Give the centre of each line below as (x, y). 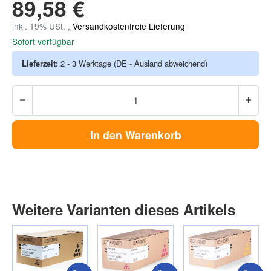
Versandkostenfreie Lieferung (129, 26)
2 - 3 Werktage (87, 63)
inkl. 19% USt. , (42, 26)
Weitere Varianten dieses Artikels (124, 210)
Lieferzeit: (41, 63)
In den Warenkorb (135, 135)
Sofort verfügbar (43, 41)
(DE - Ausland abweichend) (161, 63)
